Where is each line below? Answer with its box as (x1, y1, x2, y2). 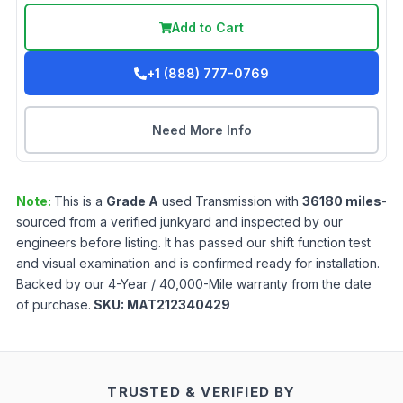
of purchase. (16, 297, 91, 313)
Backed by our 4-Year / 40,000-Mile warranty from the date (16, 276, 372, 292)
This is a (54, 193, 106, 210)
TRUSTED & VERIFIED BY (107, 383, 296, 401)
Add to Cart (172, 20, 244, 36)
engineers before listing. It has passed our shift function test (16, 235, 371, 251)
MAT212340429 (127, 297, 230, 313)
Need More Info (151, 122, 252, 139)
